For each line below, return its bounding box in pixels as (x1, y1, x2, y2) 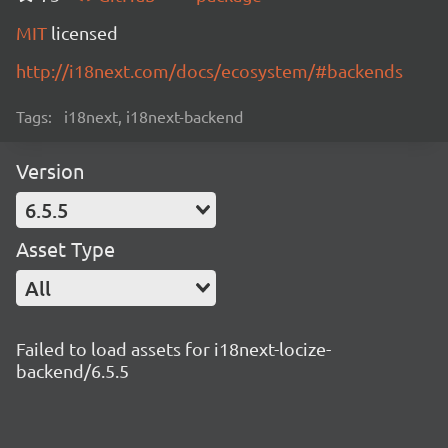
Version (16, 158, 84, 183)
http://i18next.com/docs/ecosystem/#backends (16, 60, 403, 81)
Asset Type (16, 236, 115, 261)
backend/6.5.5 (16, 360, 129, 381)
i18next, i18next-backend (64, 106, 243, 126)
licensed (51, 22, 118, 43)
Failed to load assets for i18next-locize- (16, 338, 331, 359)
